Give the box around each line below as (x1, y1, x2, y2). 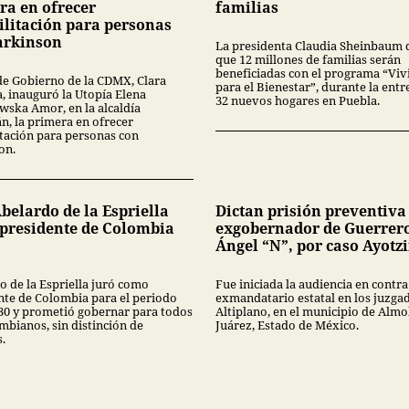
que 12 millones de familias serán (215, 51, 401, 68)
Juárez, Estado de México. (215, 317, 359, 334)
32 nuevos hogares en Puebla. (215, 92, 380, 110)
